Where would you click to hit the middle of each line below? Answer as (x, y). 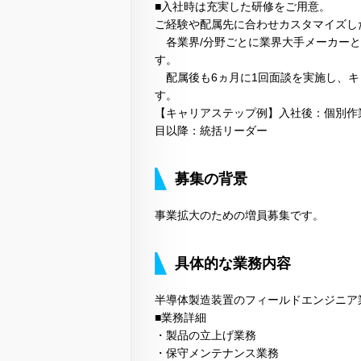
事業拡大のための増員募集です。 (239, 216)
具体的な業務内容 (233, 264)
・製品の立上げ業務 (205, 336)
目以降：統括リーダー (211, 131)
